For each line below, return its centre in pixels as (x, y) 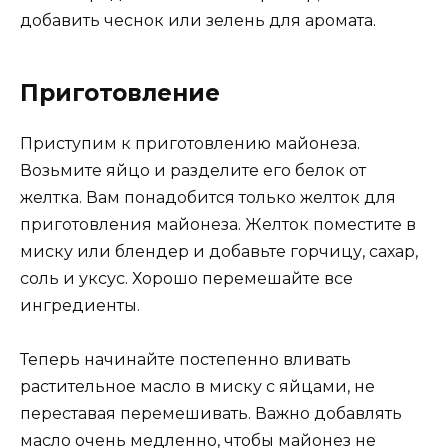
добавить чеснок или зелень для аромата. (198, 20)
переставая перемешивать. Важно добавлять (211, 413)
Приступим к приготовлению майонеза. (190, 143)
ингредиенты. (80, 305)
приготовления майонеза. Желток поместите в (218, 224)
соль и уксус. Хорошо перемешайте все (186, 278)
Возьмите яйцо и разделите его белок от (193, 170)
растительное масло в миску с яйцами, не (197, 386)
